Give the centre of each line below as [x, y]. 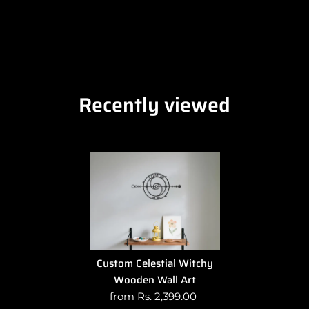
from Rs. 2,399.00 [153, 296]
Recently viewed [154, 105]
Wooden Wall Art [154, 280]
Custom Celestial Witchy [154, 263]
